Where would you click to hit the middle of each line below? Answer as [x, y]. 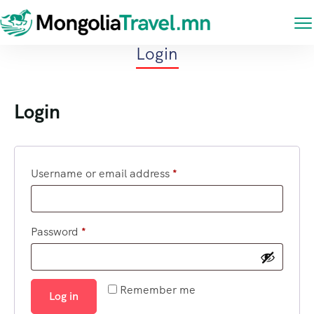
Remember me [158, 290]
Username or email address [102, 173]
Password [56, 232]
